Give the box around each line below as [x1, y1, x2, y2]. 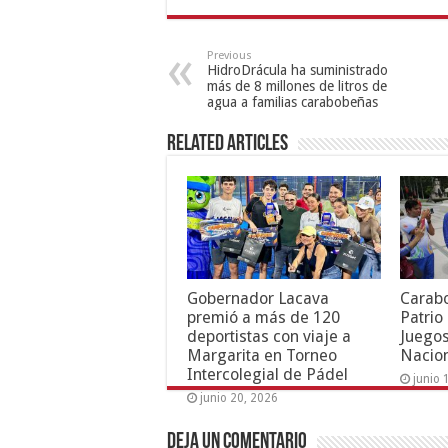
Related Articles [167, 133, 288, 157]
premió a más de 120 [187, 308, 340, 328]
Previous [207, 49, 252, 63]
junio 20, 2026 [200, 391, 278, 406]
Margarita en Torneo [187, 346, 337, 366]
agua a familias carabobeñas [207, 94, 378, 111]
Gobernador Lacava [187, 289, 329, 309]
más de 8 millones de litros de [207, 78, 387, 95]
